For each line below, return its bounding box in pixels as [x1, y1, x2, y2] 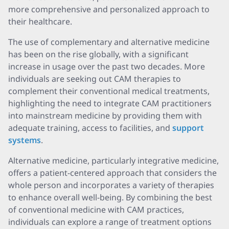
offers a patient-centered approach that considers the [8, 167, 217, 178]
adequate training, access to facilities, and [8, 122, 170, 133]
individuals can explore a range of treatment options [8, 216, 212, 227]
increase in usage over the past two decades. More [8, 61, 205, 72]
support [170, 122, 204, 133]
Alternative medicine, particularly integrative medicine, [8, 155, 219, 166]
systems [8, 134, 41, 146]
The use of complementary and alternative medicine [8, 36, 210, 48]
